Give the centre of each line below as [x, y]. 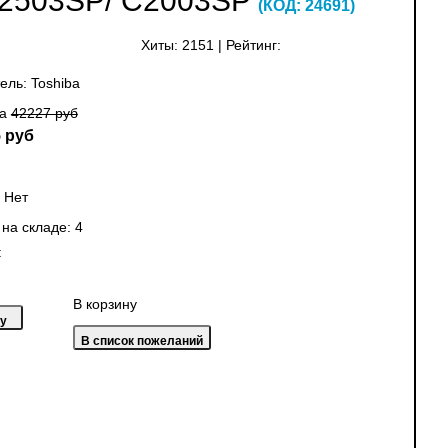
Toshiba [55, 84]
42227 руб [44, 114]
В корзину [104, 305]
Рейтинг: [254, 46]
